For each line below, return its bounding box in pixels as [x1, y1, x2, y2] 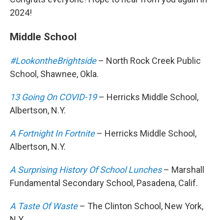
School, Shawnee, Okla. [10, 69, 99, 80]
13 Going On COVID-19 [10, 92, 97, 103]
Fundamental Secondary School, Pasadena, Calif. [10, 178, 198, 189]
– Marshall [162, 165, 204, 175]
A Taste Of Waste [10, 201, 78, 212]
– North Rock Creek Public [96, 55, 201, 66]
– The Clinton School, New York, [78, 201, 203, 212]
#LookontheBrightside [10, 55, 96, 66]
